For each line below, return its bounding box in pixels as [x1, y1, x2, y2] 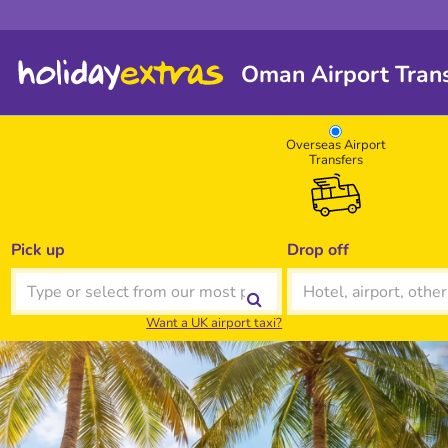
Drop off [287, 239, 350, 261]
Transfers [308, 151, 363, 169]
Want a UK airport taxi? [146, 314, 283, 332]
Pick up [10, 239, 65, 261]
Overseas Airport [285, 136, 386, 154]
